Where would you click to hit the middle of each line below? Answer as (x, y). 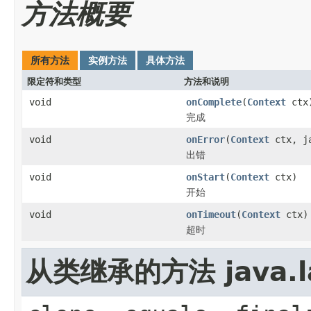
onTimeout (211, 214)
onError (205, 139)
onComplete (214, 102)
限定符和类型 (54, 81)
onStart (205, 177)
